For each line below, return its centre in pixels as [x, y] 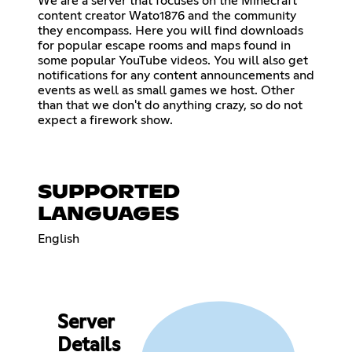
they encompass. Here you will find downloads [170, 30]
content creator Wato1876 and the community [167, 15]
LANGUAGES [108, 214]
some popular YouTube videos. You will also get [173, 60]
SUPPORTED [109, 192]
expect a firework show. [105, 120]
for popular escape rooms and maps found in [164, 45]
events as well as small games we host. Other [166, 90]
